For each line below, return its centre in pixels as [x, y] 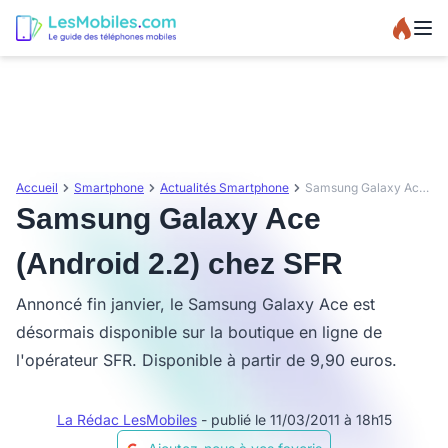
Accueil [37, 187]
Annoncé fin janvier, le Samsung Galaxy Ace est [195, 304]
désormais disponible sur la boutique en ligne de [199, 332]
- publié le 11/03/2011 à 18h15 [296, 419]
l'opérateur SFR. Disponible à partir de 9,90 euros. [206, 360]
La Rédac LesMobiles [126, 419]
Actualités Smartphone [224, 187]
